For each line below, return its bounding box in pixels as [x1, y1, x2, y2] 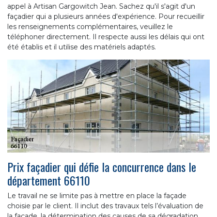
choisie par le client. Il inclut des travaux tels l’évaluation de [7, 201, 203, 210]
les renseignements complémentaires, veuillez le [7, 22, 173, 31]
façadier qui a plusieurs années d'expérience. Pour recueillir [7, 12, 204, 21]
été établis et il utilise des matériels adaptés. [7, 42, 156, 51]
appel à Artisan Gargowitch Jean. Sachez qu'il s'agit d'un [7, 1, 195, 11]
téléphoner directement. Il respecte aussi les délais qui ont [7, 32, 204, 41]
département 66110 [7, 171, 90, 189]
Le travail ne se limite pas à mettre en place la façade [7, 191, 186, 200]
